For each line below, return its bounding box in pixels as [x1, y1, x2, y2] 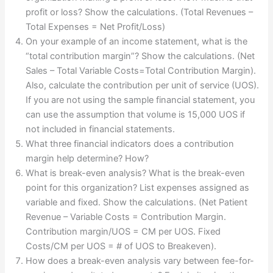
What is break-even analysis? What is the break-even [26, 167, 246, 179]
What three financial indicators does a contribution [26, 138, 235, 149]
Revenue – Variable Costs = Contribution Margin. [26, 211, 227, 222]
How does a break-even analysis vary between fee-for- [26, 255, 255, 266]
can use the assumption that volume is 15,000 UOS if [26, 108, 246, 120]
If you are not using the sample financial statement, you [26, 94, 255, 105]
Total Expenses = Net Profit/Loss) [26, 21, 166, 32]
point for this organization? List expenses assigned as [26, 182, 250, 193]
